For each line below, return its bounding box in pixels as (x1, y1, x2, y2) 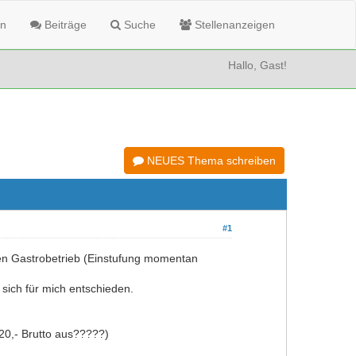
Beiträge (41, 18, 87, 31)
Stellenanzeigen (192, 18, 275, 31)
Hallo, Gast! (228, 59, 287, 72)
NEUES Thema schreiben (144, 154, 276, 167)
